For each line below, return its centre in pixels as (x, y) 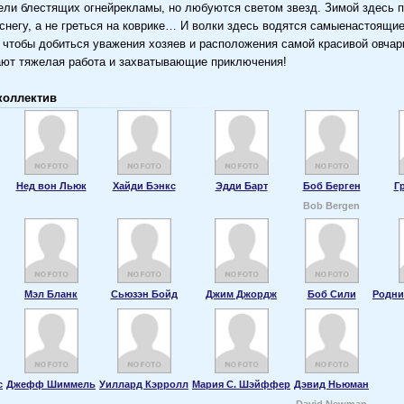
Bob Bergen (331, 206)
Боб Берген (331, 186)
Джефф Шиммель (51, 384)
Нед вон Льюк (51, 186)
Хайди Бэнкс (144, 186)
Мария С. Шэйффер (241, 384)
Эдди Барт (241, 186)
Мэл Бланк (51, 294)
